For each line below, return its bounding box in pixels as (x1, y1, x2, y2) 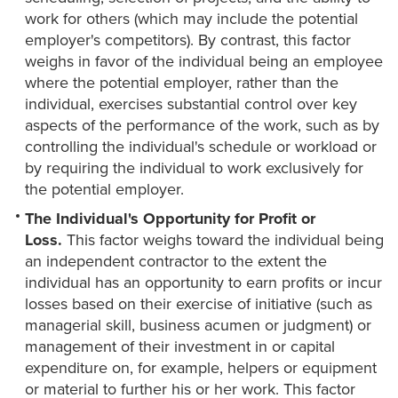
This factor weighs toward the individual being (62, 230, 384, 251)
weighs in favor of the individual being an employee (25, 52, 383, 72)
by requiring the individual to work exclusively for (25, 158, 363, 179)
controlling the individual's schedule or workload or (25, 137, 377, 157)
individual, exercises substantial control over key (25, 94, 357, 115)
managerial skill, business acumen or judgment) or (25, 315, 371, 336)
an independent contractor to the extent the (25, 251, 327, 272)
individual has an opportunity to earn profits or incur (25, 273, 382, 293)
